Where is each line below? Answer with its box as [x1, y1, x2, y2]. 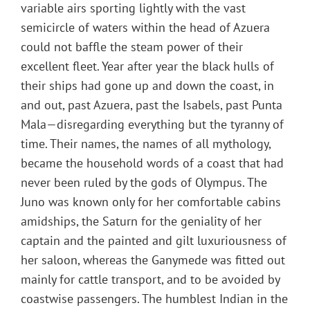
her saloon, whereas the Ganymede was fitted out [21, 252, 285, 268]
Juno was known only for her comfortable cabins [21, 194, 281, 210]
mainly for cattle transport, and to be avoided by [21, 271, 280, 288]
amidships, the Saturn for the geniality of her [21, 213, 262, 230]
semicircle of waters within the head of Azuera [21, 19, 270, 36]
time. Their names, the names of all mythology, [21, 136, 271, 152]
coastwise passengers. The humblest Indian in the [21, 291, 288, 307]
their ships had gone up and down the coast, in [21, 77, 274, 94]
